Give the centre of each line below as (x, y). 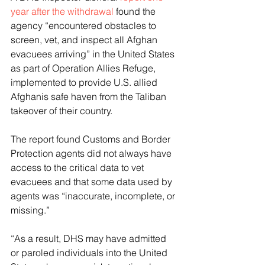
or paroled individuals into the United (90, 253)
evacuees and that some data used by (93, 182)
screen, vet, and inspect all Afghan (85, 40)
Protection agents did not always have (92, 153)
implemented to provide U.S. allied (85, 82)
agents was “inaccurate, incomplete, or (94, 196)
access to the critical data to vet (78, 167)
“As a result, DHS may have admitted (90, 238)
